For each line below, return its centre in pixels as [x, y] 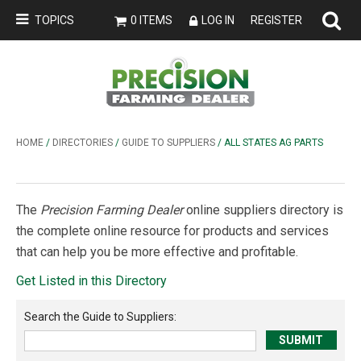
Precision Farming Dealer [112, 210]
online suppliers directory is [263, 210]
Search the [52, 317]
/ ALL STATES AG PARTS [269, 143]
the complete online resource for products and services [172, 231]
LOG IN [218, 20]
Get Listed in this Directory [91, 281]
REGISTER [276, 20]
